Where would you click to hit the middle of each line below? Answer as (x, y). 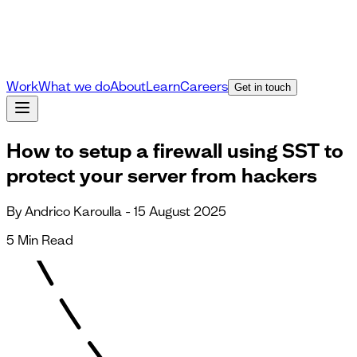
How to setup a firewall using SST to (175, 150)
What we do (74, 86)
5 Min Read (40, 239)
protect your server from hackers (162, 175)
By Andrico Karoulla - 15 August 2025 (116, 211)
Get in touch (263, 87)
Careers (204, 86)
